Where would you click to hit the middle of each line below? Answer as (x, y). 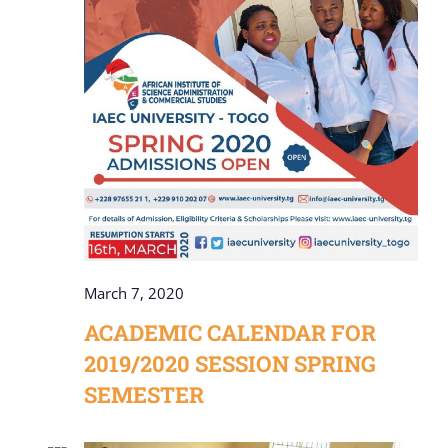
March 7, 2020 (134, 292)
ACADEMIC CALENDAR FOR (230, 332)
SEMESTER (144, 394)
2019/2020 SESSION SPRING (230, 363)
